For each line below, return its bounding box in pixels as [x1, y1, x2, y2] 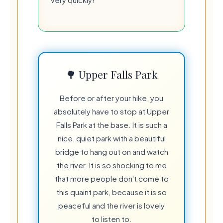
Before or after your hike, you [60, 93, 163, 103]
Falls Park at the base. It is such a [56, 119, 167, 129]
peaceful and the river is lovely [58, 200, 165, 210]
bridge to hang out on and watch [55, 146, 168, 156]
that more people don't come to [54, 173, 169, 183]
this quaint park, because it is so [56, 187, 167, 197]
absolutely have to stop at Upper [54, 106, 169, 116]
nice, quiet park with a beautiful [57, 133, 166, 143]
